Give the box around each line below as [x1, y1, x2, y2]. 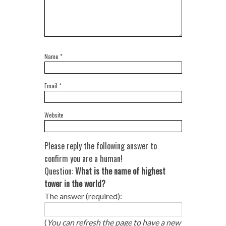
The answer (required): [44, 191, 122, 201]
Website [44, 110, 64, 120]
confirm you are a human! [44, 152, 123, 165]
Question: [44, 165, 75, 178]
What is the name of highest [75, 165, 165, 178]
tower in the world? [44, 178, 105, 190]
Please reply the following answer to [44, 140, 157, 152]
